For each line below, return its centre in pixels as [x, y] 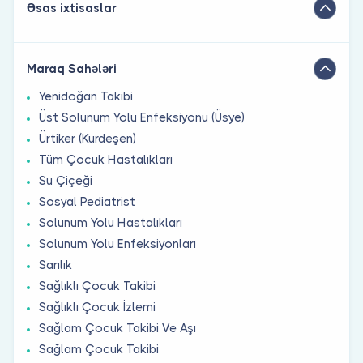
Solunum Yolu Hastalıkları [111, 222]
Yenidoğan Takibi [86, 96]
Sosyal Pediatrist [87, 201]
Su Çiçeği [66, 180]
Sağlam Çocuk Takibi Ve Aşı [117, 328]
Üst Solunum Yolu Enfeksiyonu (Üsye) [142, 117]
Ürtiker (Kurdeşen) [88, 138]
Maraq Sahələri [72, 68]
